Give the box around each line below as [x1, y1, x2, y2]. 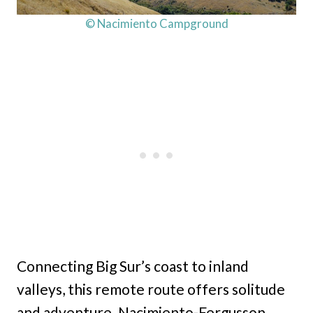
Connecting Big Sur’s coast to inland [17, 257, 249, 275]
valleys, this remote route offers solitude [17, 280, 285, 298]
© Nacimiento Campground [85, 16, 228, 31]
